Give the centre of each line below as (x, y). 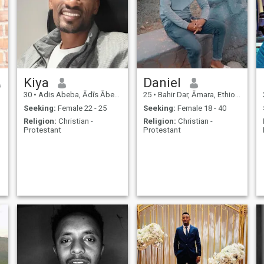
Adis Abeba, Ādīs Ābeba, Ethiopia (75, 95)
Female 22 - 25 (81, 108)
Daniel (162, 83)
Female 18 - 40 (201, 108)
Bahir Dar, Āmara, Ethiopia (195, 95)
